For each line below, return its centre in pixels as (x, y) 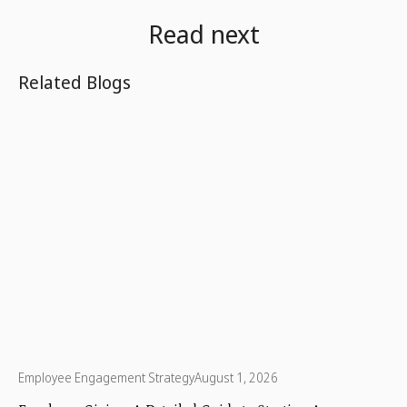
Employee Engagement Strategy (106, 378)
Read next (203, 33)
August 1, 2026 (236, 378)
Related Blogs (74, 82)
